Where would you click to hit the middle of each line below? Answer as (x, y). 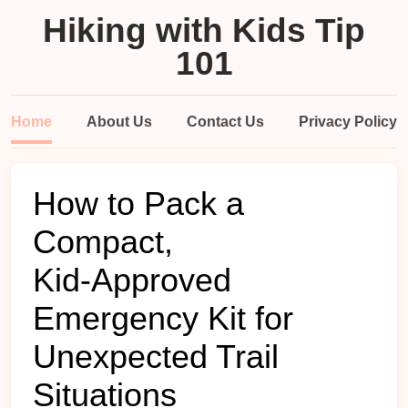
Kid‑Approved (132, 280)
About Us (119, 122)
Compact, (103, 242)
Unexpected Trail (156, 357)
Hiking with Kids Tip (204, 31)
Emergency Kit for (163, 319)
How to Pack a (138, 204)
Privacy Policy (348, 122)
